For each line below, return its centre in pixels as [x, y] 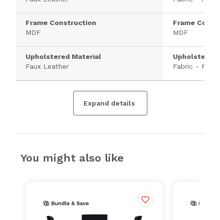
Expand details [109, 103]
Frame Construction [61, 23]
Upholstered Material [63, 57]
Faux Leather [47, 67]
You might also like [72, 158]
